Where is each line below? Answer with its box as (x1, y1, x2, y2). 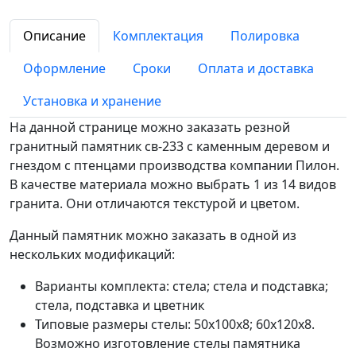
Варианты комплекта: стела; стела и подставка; (35, 277, 328, 295)
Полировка (230, 27, 300, 44)
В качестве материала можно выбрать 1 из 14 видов (10, 176, 336, 193)
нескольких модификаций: (10, 246, 175, 263)
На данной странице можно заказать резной (10, 118, 290, 136)
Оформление (23, 60, 106, 77)
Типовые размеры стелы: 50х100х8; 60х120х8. (35, 315, 315, 333)
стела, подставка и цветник (35, 296, 204, 314)
